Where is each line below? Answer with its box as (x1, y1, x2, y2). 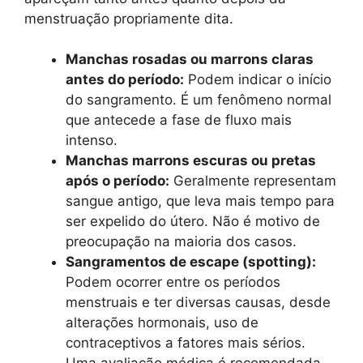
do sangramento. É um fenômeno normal (66, 92, 331, 108)
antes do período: (66, 71, 184, 88)
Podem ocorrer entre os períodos (66, 274, 280, 290)
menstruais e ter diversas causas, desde (66, 294, 331, 310)
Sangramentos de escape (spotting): (66, 254, 316, 270)
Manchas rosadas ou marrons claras (66, 51, 314, 67)
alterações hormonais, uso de (66, 314, 258, 331)
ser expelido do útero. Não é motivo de (66, 213, 320, 229)
